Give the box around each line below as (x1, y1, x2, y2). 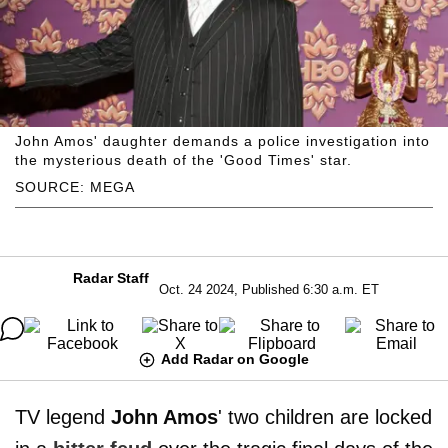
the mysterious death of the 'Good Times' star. (15, 151, 352, 168)
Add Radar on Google (161, 350, 309, 367)
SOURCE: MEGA (15, 178, 135, 195)
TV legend (15, 405, 111, 428)
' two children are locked (218, 405, 432, 428)
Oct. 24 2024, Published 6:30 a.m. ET (159, 281, 379, 297)
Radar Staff (73, 269, 149, 286)
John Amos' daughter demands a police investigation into (15, 132, 430, 149)
